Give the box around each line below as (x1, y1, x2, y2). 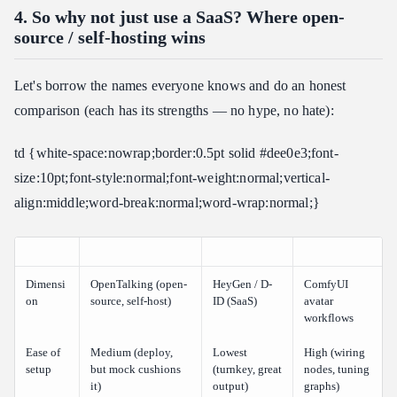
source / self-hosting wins (14, 27, 206, 48)
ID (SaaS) (213, 294, 257, 308)
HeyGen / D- (213, 277, 272, 292)
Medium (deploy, (90, 346, 173, 360)
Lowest (213, 346, 247, 360)
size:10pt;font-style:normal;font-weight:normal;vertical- (14, 170, 330, 186)
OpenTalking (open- (90, 277, 187, 292)
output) (213, 379, 248, 393)
